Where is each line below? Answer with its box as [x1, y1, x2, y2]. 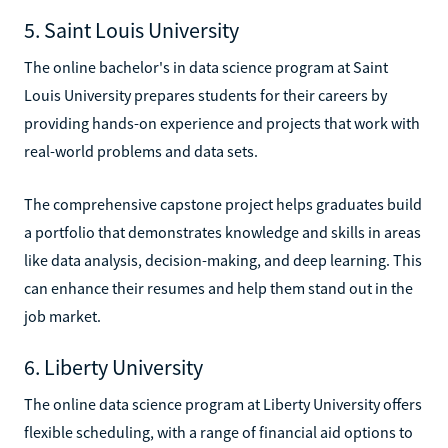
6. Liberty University [24, 352, 203, 381]
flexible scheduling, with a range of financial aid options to [24, 421, 413, 442]
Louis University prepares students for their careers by [24, 84, 387, 105]
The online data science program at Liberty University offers [24, 393, 422, 414]
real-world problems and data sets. [24, 140, 258, 161]
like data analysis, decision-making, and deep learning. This [24, 249, 422, 270]
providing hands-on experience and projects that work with [24, 112, 420, 133]
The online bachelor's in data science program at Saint [24, 56, 388, 77]
